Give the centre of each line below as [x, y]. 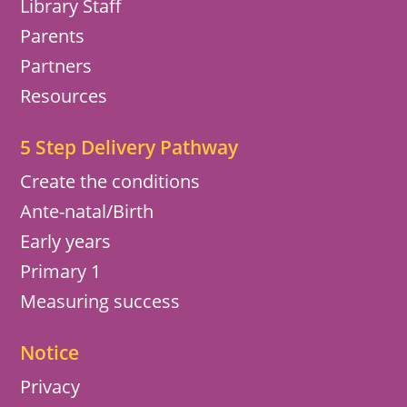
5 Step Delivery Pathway [129, 148]
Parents [53, 36]
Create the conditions [110, 182]
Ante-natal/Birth [87, 212]
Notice [50, 353]
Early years [66, 242]
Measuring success [100, 302]
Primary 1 [61, 272]
